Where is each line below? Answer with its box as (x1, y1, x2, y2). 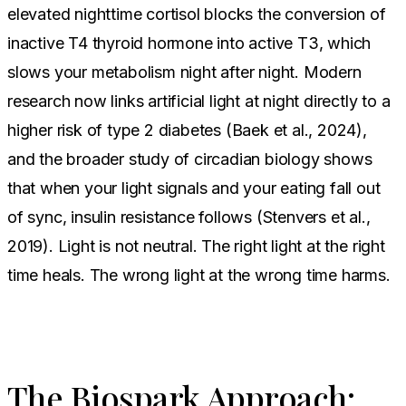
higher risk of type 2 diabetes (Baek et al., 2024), (7, 120, 367, 140)
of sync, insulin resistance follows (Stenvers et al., (7, 207, 371, 227)
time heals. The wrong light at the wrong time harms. (7, 265, 391, 285)
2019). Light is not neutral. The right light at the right (7, 236, 385, 256)
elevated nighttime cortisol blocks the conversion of (7, 4, 386, 24)
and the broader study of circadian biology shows (7, 149, 372, 169)
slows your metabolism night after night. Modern (7, 62, 362, 82)
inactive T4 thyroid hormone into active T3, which (7, 33, 372, 53)
